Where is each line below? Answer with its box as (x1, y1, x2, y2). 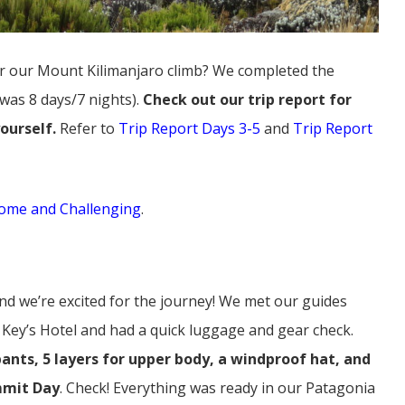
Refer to (60, 118, 118, 139)
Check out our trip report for (143, 89, 352, 110)
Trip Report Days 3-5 (118, 118, 260, 139)
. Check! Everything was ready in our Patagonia (60, 378, 375, 399)
